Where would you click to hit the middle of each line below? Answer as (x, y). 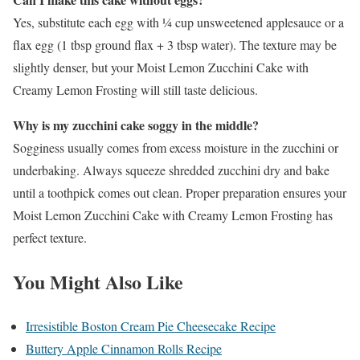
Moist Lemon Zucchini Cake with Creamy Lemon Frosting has (173, 215)
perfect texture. (50, 237)
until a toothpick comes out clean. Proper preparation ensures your (180, 192)
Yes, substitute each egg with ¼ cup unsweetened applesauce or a (178, 22)
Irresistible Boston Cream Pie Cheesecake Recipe (151, 325)
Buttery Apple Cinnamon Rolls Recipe (124, 348)
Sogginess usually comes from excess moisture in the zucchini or (176, 147)
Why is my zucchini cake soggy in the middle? (136, 125)
